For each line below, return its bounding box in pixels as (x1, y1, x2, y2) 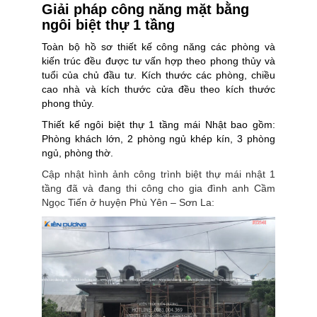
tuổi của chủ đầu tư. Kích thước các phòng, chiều (42, 69, 275, 81)
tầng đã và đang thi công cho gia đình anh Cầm (42, 182, 275, 194)
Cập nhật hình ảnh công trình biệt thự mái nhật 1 (42, 168, 275, 180)
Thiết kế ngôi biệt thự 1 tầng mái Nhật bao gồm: (42, 118, 275, 130)
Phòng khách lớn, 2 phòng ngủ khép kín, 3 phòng (42, 132, 275, 144)
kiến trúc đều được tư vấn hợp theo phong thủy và (42, 54, 275, 67)
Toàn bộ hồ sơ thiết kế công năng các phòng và (42, 40, 275, 52)
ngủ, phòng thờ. (42, 146, 113, 158)
